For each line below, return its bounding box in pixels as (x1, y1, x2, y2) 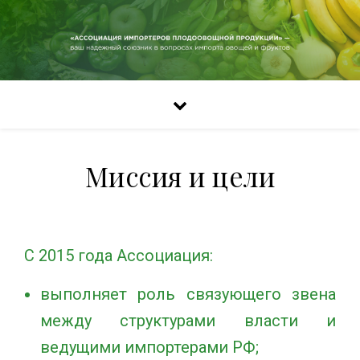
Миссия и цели (84, 158, 276, 194)
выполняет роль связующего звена (40, 284, 336, 304)
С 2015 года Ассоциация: (24, 246, 213, 265)
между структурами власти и (40, 311, 336, 330)
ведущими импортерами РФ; (40, 337, 267, 357)
